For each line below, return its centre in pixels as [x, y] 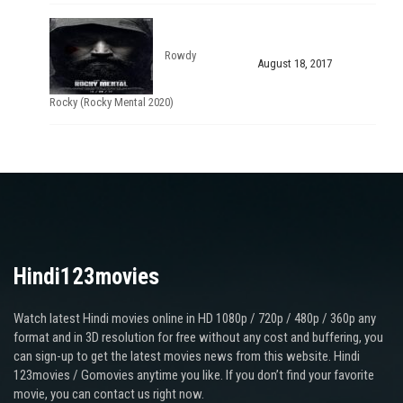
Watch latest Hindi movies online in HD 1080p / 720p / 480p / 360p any [195, 318]
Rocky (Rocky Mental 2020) [112, 102]
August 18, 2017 [294, 63]
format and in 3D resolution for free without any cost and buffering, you [198, 337]
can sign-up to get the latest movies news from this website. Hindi [187, 356]
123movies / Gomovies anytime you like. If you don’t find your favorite [194, 375]
